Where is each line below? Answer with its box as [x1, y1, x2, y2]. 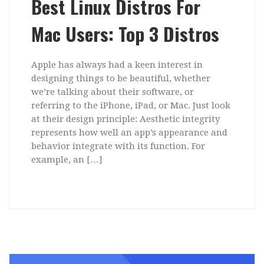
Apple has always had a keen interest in [31, 59, 203, 70]
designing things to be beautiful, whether [31, 72, 210, 84]
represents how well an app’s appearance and [31, 127, 227, 138]
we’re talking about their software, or [31, 86, 194, 97]
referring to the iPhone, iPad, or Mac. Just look [31, 100, 230, 111]
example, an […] [31, 154, 103, 165]
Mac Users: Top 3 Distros [31, 20, 219, 47]
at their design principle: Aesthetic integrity [31, 113, 220, 124]
